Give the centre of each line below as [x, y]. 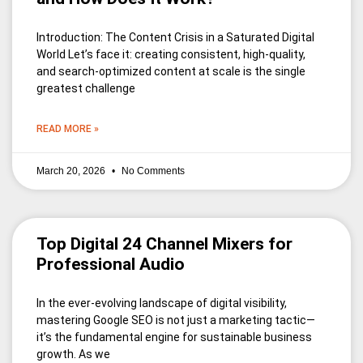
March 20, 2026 [72, 171]
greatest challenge [86, 89]
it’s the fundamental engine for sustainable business [174, 337]
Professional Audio [111, 265]
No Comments [152, 171]
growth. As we [73, 354]
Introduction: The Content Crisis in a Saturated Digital [175, 38]
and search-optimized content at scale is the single [171, 72]
